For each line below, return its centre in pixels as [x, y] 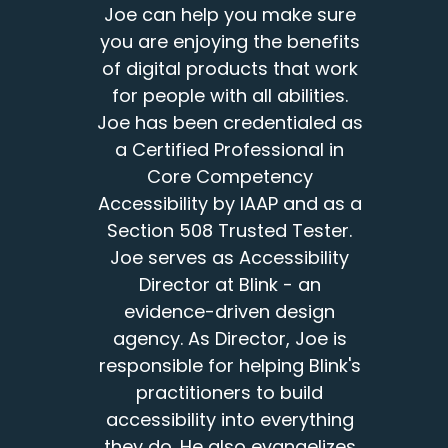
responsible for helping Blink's [229, 366]
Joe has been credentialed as [229, 123]
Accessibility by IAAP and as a [229, 204]
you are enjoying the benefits [229, 42]
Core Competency [229, 177]
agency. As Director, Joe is [229, 339]
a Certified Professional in [230, 150]
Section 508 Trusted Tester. [230, 231]
